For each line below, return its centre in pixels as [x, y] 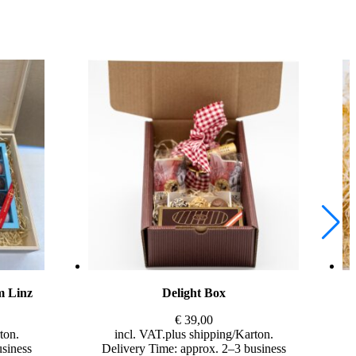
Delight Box [193, 292]
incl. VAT [138, 334]
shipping [210, 334]
